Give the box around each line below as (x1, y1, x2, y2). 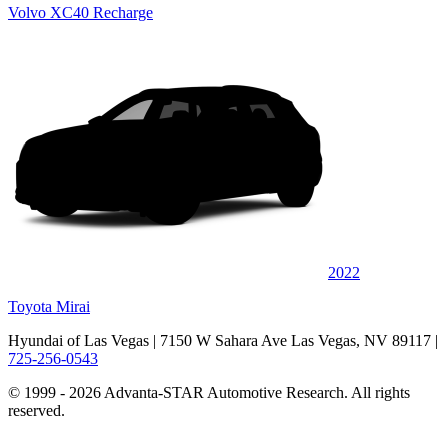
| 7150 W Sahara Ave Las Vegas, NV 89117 (149, 331, 431, 349)
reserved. (8, 401, 65, 419)
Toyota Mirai (8, 297, 90, 315)
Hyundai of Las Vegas (8, 331, 149, 349)
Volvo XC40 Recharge (8, 3, 153, 21)
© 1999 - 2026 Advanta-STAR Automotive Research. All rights (8, 383, 410, 401)
